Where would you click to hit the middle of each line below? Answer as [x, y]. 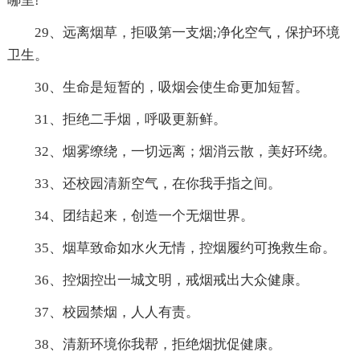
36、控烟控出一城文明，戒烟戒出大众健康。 [171, 280]
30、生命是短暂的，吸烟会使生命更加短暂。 [171, 87]
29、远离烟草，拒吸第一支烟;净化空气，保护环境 [187, 32]
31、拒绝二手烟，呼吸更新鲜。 [130, 119]
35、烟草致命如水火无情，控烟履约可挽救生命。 [185, 247]
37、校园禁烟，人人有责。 [117, 312]
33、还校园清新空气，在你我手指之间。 [157, 183]
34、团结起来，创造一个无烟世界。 [144, 215]
